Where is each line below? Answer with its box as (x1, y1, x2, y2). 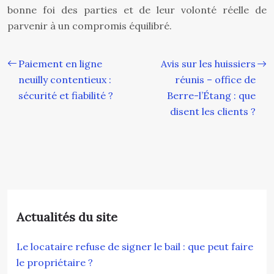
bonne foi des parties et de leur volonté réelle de (7, 4, 267, 16)
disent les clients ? (170, 105, 256, 117)
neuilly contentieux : (18, 73, 111, 86)
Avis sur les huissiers (161, 57, 256, 70)
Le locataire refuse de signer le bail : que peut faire (17, 240, 253, 253)
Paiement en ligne (18, 57, 102, 70)
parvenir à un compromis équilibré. (7, 20, 172, 32)
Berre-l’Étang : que (167, 89, 256, 102)
